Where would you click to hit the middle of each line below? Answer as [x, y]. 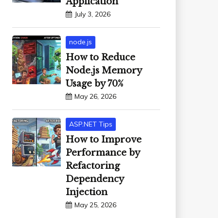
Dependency [94, 179]
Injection [86, 192]
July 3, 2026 [92, 14]
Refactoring [92, 166]
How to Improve [103, 139]
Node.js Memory [103, 71]
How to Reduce [100, 58]
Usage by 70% [94, 84]
